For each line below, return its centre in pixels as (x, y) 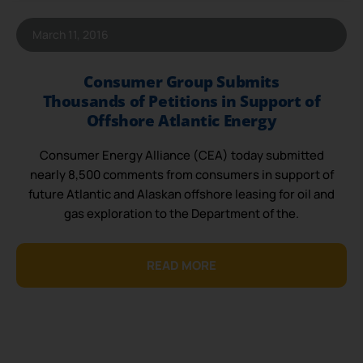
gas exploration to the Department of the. (181, 214)
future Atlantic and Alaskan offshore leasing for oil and (181, 194)
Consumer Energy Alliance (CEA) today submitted (181, 156)
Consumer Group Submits (181, 82)
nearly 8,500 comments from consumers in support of (181, 175)
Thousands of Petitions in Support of (181, 102)
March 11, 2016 (70, 35)
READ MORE (181, 265)
